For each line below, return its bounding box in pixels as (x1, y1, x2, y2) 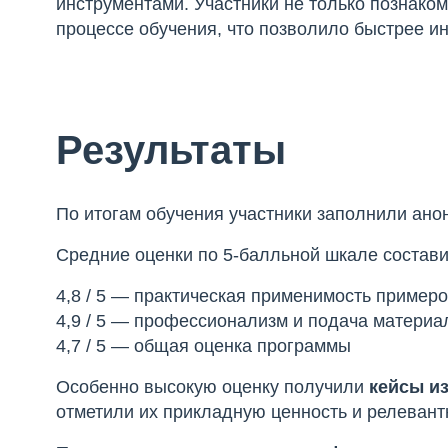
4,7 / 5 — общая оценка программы (56, 336, 352, 356)
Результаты (56, 128, 287, 172)
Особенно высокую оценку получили (56, 377, 370, 397)
